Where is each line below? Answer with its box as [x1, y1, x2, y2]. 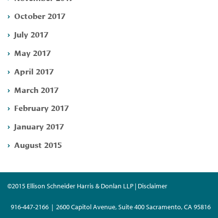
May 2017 [14, 46, 51, 58]
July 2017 [14, 28, 48, 40]
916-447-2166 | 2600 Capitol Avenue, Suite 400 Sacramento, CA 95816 [11, 202, 211, 211]
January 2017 [14, 120, 64, 132]
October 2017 [14, 10, 65, 21]
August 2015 [14, 138, 62, 150]
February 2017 [14, 102, 69, 113]
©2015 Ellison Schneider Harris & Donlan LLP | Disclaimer [7, 181, 167, 190]
